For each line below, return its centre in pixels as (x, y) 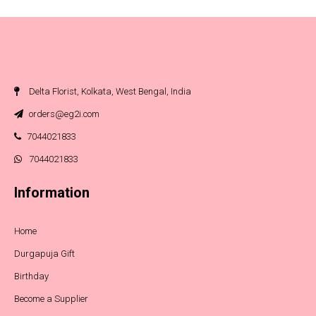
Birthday (31, 276)
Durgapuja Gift (44, 254)
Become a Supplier (51, 299)
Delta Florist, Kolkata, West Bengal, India (109, 91)
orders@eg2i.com (63, 114)
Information (52, 193)
